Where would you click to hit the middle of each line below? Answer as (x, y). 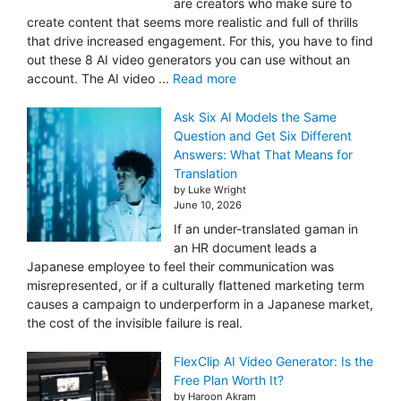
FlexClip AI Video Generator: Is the (273, 361)
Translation (205, 173)
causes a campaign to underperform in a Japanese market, (200, 303)
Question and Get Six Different (263, 135)
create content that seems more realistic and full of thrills (192, 21)
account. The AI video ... (100, 78)
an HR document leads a (245, 247)
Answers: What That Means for (263, 154)
